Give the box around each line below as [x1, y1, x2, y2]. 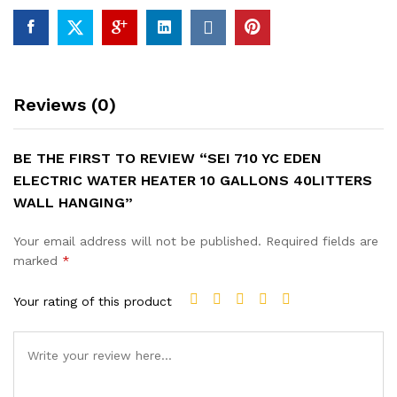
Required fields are [266, 234, 378, 248]
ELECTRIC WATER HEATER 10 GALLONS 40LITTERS [13, 172, 372, 189]
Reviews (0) [13, 94, 116, 115]
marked [13, 253, 62, 268]
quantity [12, 24, 61, 38]
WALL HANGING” [13, 194, 133, 211]
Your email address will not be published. [13, 234, 261, 248]
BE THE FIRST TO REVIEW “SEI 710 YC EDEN [13, 150, 322, 167]
